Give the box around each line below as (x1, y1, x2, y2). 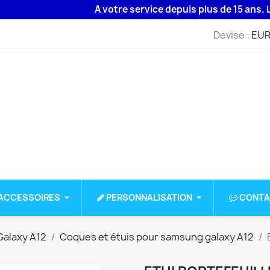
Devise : (213, 28, 250, 42)
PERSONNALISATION (106, 192, 192, 204)
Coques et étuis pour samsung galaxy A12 (60, 230, 254, 244)
